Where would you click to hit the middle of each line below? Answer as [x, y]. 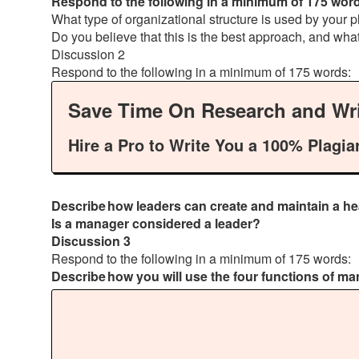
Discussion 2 [90, 54]
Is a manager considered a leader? [157, 223]
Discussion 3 [91, 241]
